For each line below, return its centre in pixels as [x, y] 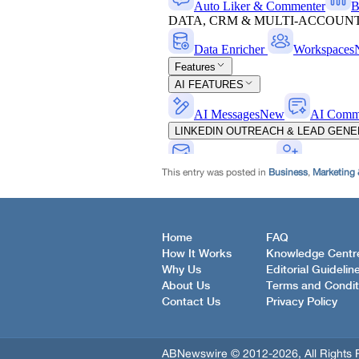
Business [288, 172]
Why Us [182, 270]
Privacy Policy [302, 302]
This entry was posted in [215, 172]
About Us [186, 286]
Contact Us [191, 302]
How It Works [197, 254]
